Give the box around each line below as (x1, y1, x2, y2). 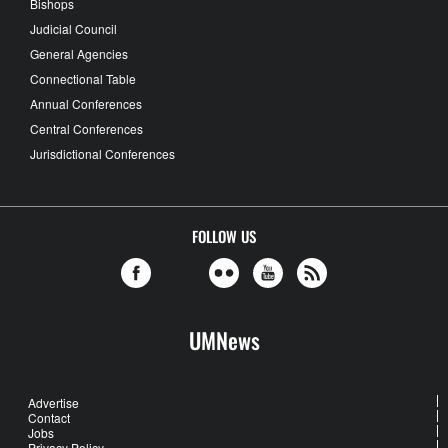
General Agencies (30, 44, 128, 62)
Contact (28, 408, 70, 426)
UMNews (188, 323, 260, 356)
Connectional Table (30, 69, 136, 87)
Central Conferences (30, 119, 143, 137)
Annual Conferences (30, 94, 142, 112)
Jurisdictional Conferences (30, 144, 175, 162)
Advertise (28, 393, 79, 411)
